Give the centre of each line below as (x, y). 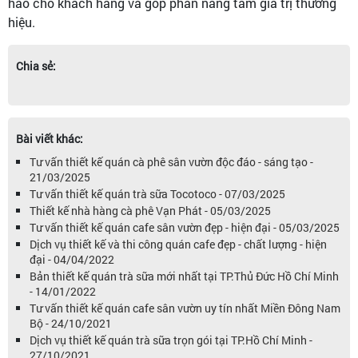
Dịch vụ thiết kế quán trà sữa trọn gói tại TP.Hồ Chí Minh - (171, 340)
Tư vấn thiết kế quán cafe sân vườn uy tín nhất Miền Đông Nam (185, 308)
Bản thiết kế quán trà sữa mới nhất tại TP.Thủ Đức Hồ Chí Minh (184, 276)
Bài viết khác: (50, 138)
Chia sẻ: (36, 66)
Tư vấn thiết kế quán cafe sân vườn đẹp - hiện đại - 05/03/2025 (185, 227)
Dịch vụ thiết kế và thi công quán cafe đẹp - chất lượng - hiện (178, 244)
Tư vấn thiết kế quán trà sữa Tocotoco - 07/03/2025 (157, 193)
